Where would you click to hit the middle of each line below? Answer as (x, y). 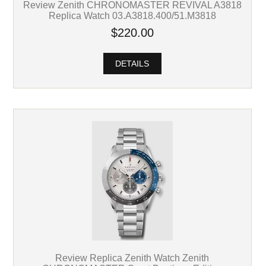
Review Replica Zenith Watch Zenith (132, 257)
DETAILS (132, 64)
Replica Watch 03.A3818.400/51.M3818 (132, 16)
